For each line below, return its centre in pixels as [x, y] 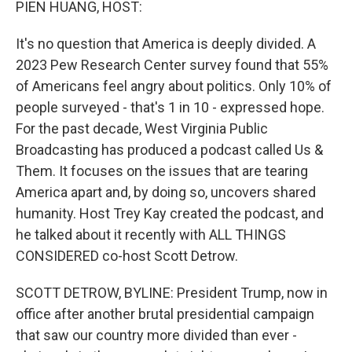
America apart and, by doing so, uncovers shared [166, 192]
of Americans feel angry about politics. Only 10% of [174, 86]
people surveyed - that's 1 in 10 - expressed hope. [170, 107]
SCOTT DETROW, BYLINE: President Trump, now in [172, 293]
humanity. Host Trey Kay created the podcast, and [170, 213]
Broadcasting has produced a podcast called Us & [169, 150]
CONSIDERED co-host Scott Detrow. [127, 256]
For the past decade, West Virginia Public [142, 128]
